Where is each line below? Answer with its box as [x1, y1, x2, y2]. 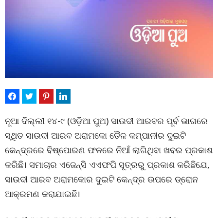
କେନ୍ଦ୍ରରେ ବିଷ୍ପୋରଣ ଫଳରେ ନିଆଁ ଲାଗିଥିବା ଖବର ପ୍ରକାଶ [5, 144, 213, 156]
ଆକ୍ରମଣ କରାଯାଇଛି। [5, 188, 80, 200]
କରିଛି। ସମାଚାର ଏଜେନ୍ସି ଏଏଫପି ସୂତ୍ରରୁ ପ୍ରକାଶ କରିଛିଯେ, [5, 159, 210, 170]
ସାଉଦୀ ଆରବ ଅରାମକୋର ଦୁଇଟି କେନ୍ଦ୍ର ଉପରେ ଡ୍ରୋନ [5, 173, 198, 185]
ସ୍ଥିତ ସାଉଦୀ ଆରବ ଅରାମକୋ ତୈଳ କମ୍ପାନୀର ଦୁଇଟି [5, 129, 186, 141]
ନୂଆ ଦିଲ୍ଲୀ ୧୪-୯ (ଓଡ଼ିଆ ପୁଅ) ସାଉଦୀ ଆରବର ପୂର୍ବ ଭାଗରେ [5, 115, 208, 127]
